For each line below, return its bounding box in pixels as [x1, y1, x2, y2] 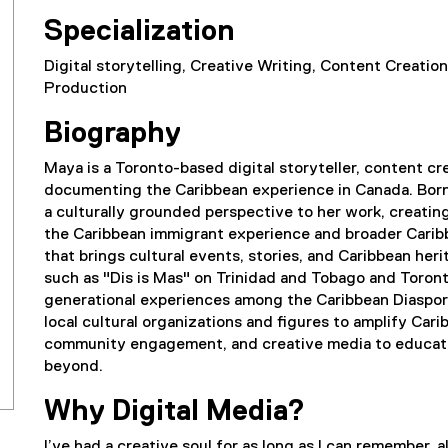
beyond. [44, 359, 107, 375]
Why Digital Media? [44, 398, 305, 426]
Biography [44, 120, 181, 148]
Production [44, 81, 127, 97]
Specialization [44, 18, 234, 46]
